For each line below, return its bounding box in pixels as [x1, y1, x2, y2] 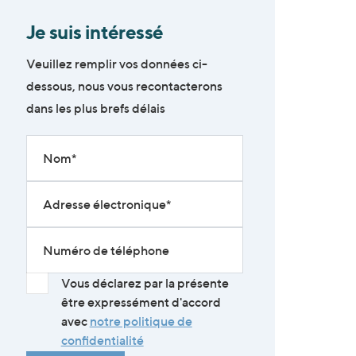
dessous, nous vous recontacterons [25, 77, 222, 94]
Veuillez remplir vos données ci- [25, 55, 207, 72]
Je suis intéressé [25, 19, 164, 44]
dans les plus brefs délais [25, 99, 165, 116]
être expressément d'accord [60, 293, 221, 310]
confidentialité [60, 331, 144, 348]
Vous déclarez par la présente [60, 274, 229, 291]
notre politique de [89, 312, 192, 329]
